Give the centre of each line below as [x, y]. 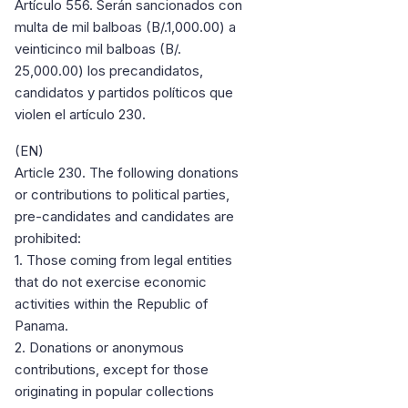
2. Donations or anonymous [99, 348]
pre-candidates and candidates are [124, 217]
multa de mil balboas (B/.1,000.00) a [125, 27]
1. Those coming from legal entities [123, 260]
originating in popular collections [114, 392]
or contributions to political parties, [122, 195]
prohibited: [50, 239]
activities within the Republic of [112, 304]
